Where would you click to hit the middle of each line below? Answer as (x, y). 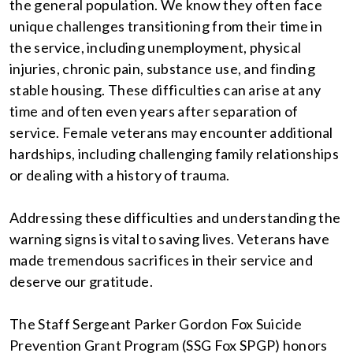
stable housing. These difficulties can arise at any (165, 90)
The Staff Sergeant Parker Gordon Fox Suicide (156, 324)
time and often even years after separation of (154, 111)
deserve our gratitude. (82, 282)
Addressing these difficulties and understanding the (175, 218)
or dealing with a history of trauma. (120, 175)
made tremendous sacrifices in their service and (162, 260)
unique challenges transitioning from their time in (166, 26)
